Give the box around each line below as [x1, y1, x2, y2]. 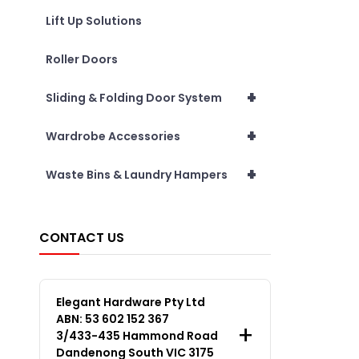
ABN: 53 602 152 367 [55, 310, 169, 327]
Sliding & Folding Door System [45, 89, 222, 106]
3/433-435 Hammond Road [55, 327, 218, 344]
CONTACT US [38, 228, 124, 247]
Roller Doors [45, 50, 118, 67]
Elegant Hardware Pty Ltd [55, 293, 205, 310]
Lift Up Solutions [45, 12, 142, 29]
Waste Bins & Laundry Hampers [45, 166, 228, 183]
